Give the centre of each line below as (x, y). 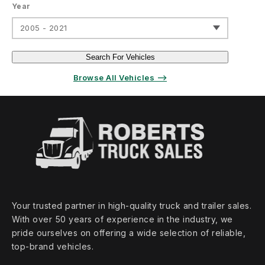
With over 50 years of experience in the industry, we (122, 219)
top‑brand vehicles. (53, 247)
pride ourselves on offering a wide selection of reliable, (129, 233)
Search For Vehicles (120, 57)
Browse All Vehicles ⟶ (120, 78)
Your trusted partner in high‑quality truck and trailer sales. (132, 206)
